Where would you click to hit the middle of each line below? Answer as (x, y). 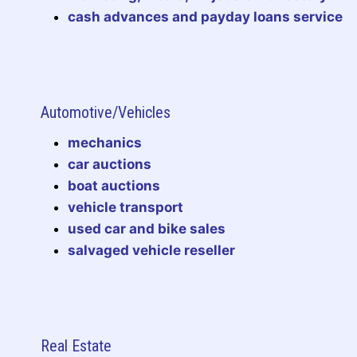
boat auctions (114, 185)
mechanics (105, 142)
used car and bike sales (147, 228)
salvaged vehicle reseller (151, 250)
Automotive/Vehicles (106, 112)
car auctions (110, 164)
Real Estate (76, 345)
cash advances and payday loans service (205, 16)
